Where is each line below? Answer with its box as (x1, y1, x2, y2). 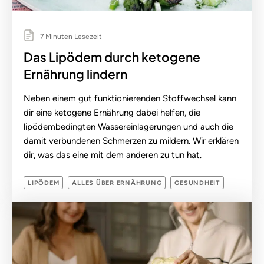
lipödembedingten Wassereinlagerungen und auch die (24, 121, 233, 132)
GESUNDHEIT (174, 179, 220, 187)
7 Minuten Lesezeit (38, 32, 102, 41)
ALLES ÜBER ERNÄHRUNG (72, 179, 162, 187)
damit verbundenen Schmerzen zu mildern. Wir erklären (24, 135, 239, 146)
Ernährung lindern (24, 65, 127, 82)
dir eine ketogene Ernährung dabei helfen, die (24, 107, 200, 118)
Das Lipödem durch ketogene (24, 48, 200, 65)
